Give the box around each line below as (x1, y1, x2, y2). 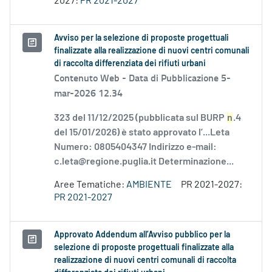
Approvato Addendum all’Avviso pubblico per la (54, 231, 230, 240)
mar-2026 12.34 (54, 86, 123, 100)
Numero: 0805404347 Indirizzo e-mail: (54, 142, 217, 152)
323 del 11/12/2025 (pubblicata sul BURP (54, 113, 226, 123)
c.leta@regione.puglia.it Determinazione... (54, 157, 234, 167)
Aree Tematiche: (54, 180, 126, 190)
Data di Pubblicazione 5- (129, 70, 231, 85)
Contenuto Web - (54, 70, 129, 85)
